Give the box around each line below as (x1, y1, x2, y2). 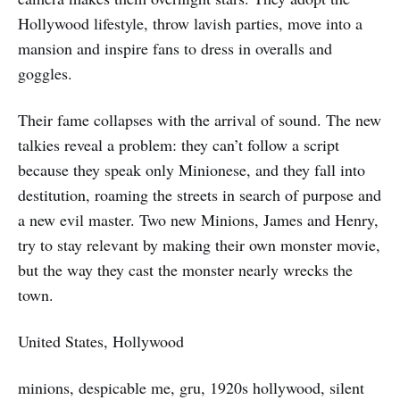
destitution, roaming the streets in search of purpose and (18, 183, 381, 205)
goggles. (18, 62, 72, 84)
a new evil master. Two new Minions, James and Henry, (18, 208, 379, 230)
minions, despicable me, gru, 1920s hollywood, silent (18, 376, 364, 398)
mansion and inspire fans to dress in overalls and (18, 37, 332, 59)
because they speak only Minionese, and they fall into (18, 158, 365, 180)
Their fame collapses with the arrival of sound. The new (18, 108, 381, 130)
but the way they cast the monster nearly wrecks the (18, 258, 353, 280)
